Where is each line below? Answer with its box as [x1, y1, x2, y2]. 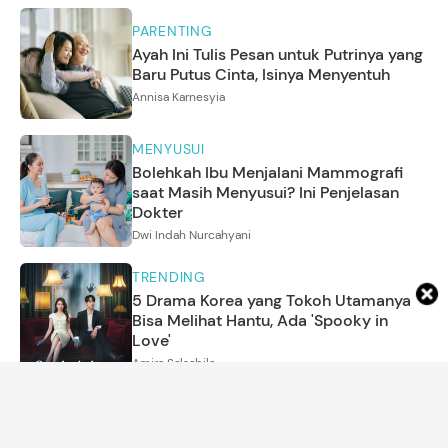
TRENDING [132, 268, 206, 287]
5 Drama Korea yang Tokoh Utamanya [132, 290, 411, 312]
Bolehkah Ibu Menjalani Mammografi [132, 162, 403, 184]
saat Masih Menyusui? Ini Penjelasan [132, 182, 399, 204]
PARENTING [132, 22, 213, 41]
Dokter [132, 202, 183, 224]
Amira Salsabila [132, 355, 215, 372]
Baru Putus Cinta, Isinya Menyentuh [132, 64, 390, 86]
